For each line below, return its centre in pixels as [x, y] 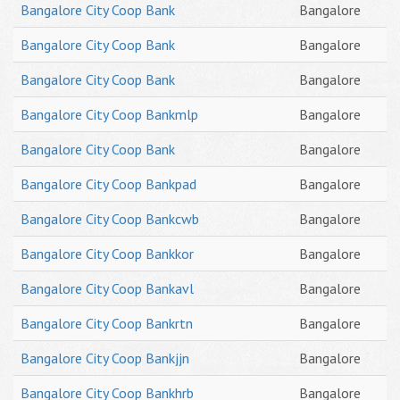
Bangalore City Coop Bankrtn [107, 323]
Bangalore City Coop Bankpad [108, 184]
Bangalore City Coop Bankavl [107, 288]
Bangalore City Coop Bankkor [107, 254]
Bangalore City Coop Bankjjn [105, 358]
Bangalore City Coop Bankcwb [110, 219]
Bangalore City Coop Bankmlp [109, 114]
